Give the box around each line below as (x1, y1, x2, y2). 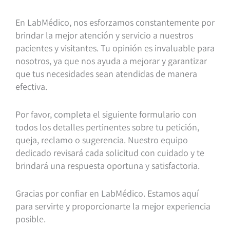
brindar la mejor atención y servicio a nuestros (15, 29, 193, 41)
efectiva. (15, 80, 47, 92)
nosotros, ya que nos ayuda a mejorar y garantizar (15, 54, 207, 67)
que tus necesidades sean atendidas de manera (15, 67, 197, 80)
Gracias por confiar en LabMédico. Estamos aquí (15, 187, 199, 199)
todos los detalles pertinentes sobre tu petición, (15, 121, 199, 133)
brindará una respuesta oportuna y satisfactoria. (15, 159, 200, 171)
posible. (15, 213, 46, 225)
